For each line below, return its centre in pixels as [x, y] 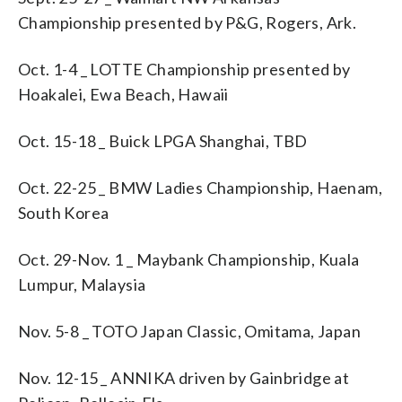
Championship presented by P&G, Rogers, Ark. [188, 22]
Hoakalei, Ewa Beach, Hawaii [123, 94]
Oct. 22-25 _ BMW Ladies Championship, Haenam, [200, 187]
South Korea [64, 212]
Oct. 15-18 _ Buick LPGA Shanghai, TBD [163, 140]
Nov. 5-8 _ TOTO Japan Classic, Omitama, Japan [189, 331]
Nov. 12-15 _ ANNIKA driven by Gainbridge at [184, 377]
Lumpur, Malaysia [82, 284]
